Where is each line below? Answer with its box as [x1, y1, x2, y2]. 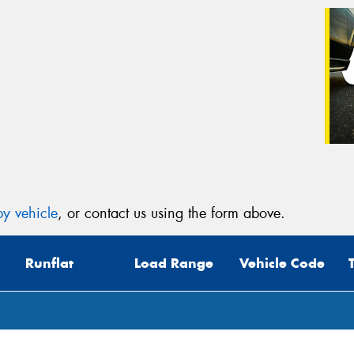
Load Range [134, 254, 213, 273]
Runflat [25, 254, 73, 273]
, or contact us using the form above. [58, 203, 285, 223]
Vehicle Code [239, 254, 325, 273]
